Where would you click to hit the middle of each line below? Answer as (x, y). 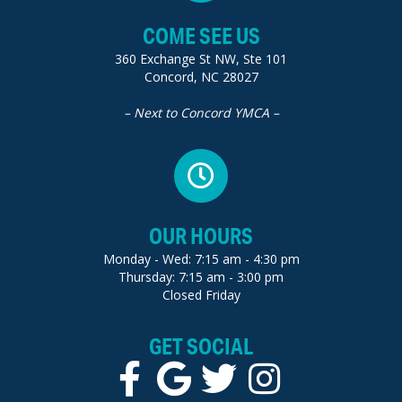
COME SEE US (201, 35)
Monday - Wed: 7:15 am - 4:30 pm (201, 258)
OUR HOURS (201, 235)
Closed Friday (201, 294)
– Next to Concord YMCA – (201, 112)
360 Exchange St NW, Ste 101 (201, 58)
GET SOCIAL (201, 345)
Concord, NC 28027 (201, 76)
